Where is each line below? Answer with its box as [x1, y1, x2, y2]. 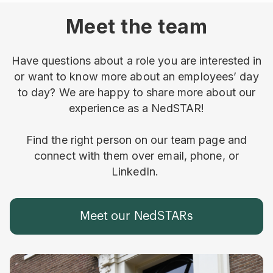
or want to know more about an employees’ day [14, 69, 259, 83]
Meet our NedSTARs [79, 210, 194, 222]
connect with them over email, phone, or [34, 149, 239, 162]
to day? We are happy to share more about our [17, 85, 256, 99]
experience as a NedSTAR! [68, 101, 205, 115]
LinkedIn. [112, 165, 161, 178]
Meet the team [65, 15, 208, 39]
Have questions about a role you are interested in [11, 54, 262, 67]
